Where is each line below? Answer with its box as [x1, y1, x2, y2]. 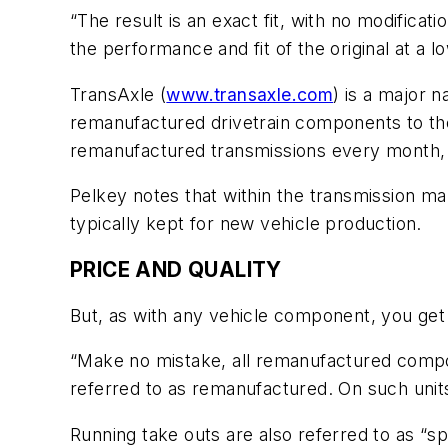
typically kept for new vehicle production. [70, 213, 422, 235]
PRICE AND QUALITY [70, 257, 282, 283]
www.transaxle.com [166, 83, 334, 105]
